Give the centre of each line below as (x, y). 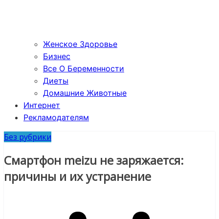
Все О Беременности (84, 69)
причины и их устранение (77, 176)
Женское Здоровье (80, 44)
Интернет (42, 105)
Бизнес (57, 56)
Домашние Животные (85, 93)
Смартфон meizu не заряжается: (94, 160)
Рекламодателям (56, 118)
